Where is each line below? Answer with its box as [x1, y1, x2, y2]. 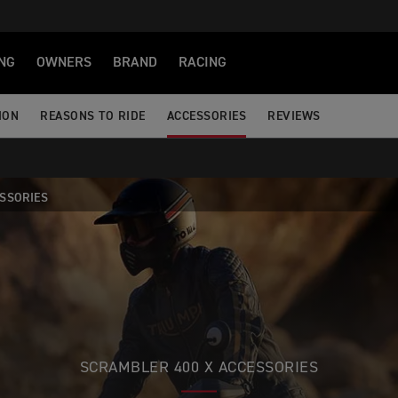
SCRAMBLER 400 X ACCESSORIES [79, 359, 319, 376]
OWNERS [36, 56, 92, 70]
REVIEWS [267, 109, 321, 123]
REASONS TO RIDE [40, 109, 146, 123]
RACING [179, 56, 227, 70]
